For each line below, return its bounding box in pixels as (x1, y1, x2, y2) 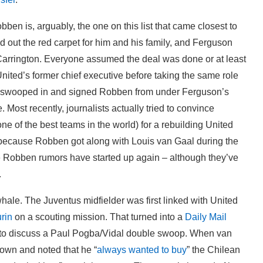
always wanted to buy (97, 244, 187, 255)
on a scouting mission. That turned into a (12, 211, 185, 222)
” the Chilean (187, 244, 240, 255)
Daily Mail (185, 211, 227, 222)
